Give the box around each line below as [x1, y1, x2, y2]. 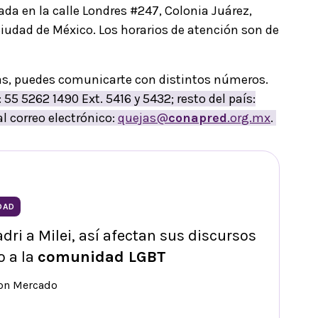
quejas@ [118, 109, 168, 126]
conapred [168, 109, 227, 126]
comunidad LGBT [37, 247, 166, 266]
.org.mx [227, 109, 270, 126]
